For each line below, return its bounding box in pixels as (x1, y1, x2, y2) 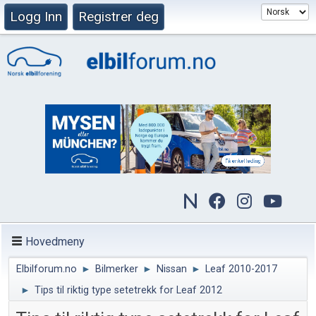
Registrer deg (78, 8, 159, 25)
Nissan (157, 263, 187, 276)
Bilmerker (95, 263, 138, 276)
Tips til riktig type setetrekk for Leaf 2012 (35, 284, 222, 297)
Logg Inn (10, 8, 62, 25)
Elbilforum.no (16, 263, 77, 276)
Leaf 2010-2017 (205, 263, 277, 276)
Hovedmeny (25, 234, 85, 248)
